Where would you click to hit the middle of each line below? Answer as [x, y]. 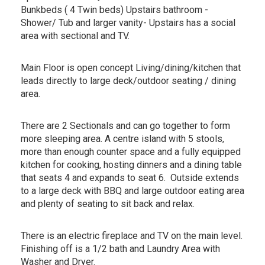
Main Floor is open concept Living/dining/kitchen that [131, 67]
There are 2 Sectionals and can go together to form [125, 125]
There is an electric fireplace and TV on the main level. [132, 235]
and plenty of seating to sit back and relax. [108, 203]
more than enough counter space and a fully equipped [131, 151]
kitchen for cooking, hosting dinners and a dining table [131, 164]
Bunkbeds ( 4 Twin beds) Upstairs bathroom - [114, 9]
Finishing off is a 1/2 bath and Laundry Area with [120, 248]
